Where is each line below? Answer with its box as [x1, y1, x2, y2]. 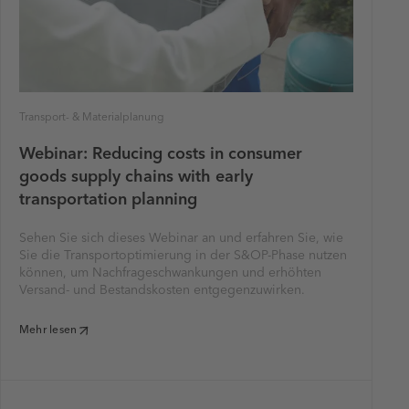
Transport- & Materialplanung [19, 112, 164, 124]
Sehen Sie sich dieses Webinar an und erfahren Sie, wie [19, 232, 343, 246]
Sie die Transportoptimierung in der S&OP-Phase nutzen [19, 249, 347, 263]
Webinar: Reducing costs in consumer [19, 146, 302, 163]
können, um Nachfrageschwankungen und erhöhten [19, 267, 321, 280]
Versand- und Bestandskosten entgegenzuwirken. [19, 284, 305, 298]
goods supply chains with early [19, 169, 253, 186]
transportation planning [19, 192, 197, 209]
